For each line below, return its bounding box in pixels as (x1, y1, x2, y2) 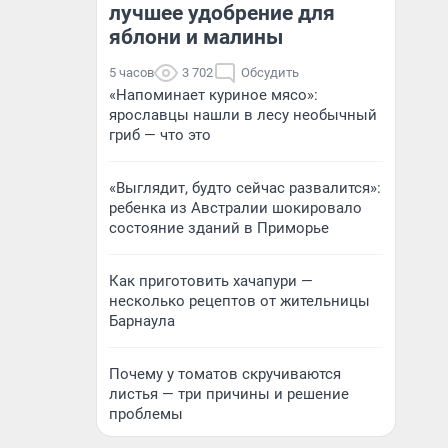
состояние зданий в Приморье (109, 219, 329, 237)
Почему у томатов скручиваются (109, 365, 341, 383)
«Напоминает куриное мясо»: (109, 86, 318, 104)
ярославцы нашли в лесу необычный (109, 106, 377, 124)
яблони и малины (109, 25, 283, 49)
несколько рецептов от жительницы (109, 292, 370, 310)
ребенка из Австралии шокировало (109, 199, 362, 217)
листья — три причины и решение (109, 385, 349, 403)
